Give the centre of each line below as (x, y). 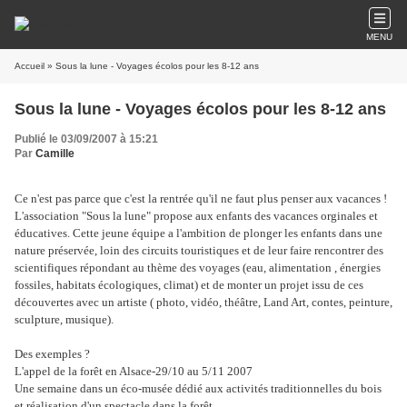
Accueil (30, 66)
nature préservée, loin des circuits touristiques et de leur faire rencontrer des (199, 250)
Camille (55, 154)
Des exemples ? (52, 354)
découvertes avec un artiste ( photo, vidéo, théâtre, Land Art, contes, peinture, (203, 302)
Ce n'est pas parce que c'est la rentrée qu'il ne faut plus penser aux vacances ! (201, 199)
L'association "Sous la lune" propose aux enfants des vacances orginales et (196, 216)
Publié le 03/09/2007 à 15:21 (86, 139)
